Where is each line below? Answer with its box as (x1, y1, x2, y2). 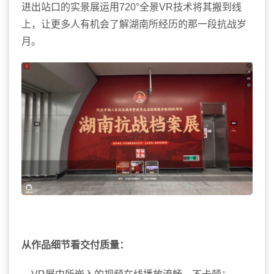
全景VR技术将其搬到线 (139, 2, 242, 12)
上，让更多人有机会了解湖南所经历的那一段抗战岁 (21, 19, 246, 29)
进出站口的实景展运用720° (21, 2, 139, 12)
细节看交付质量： (51, 240, 129, 251)
